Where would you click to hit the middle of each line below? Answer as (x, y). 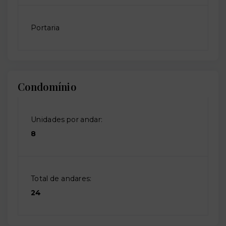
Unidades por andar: (67, 119)
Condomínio (47, 86)
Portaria (45, 27)
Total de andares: (61, 178)
